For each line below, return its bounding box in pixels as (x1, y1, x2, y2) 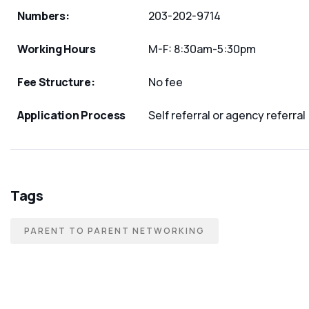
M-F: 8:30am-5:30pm (148, 41, 257, 57)
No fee (148, 74, 183, 90)
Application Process (17, 108, 126, 123)
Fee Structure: (17, 74, 95, 90)
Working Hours (17, 41, 96, 57)
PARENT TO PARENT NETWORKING (24, 225, 205, 237)
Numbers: (17, 8, 70, 23)
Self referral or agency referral (148, 108, 306, 123)
